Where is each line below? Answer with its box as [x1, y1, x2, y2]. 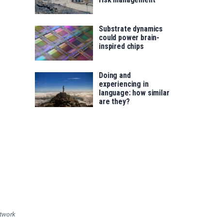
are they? [99, 97, 130, 107]
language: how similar [99, 88, 170, 98]
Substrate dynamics [99, 24, 163, 34]
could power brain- [99, 33, 160, 43]
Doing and [99, 71, 131, 80]
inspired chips [99, 42, 144, 51]
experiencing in [99, 79, 149, 89]
